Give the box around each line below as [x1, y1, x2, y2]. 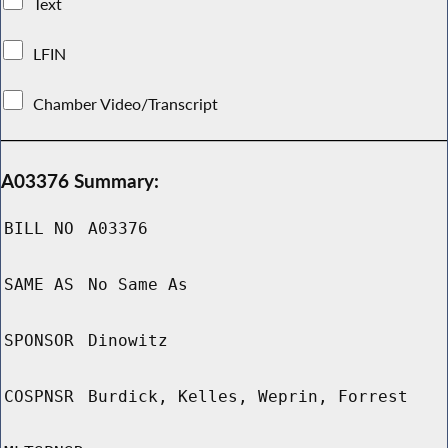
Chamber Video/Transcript [29, 93, 223, 114]
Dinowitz [88, 331, 168, 351]
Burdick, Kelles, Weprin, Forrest [88, 387, 408, 407]
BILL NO [4, 219, 74, 239]
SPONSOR [4, 331, 74, 351]
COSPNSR [4, 387, 74, 407]
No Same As [88, 275, 188, 295]
